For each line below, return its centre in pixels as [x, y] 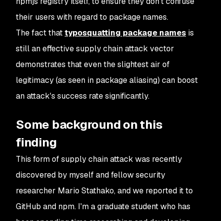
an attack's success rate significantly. [83, 96]
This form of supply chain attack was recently [99, 159]
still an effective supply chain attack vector [95, 48]
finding [36, 142]
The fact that [40, 33]
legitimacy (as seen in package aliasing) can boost [107, 80]
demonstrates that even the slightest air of [93, 64]
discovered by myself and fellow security [91, 175]
